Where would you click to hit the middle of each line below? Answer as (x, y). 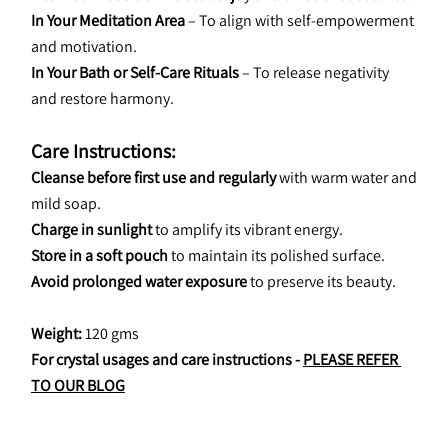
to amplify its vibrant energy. (247, 229)
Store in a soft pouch (99, 255)
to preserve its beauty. (321, 281)
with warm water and (346, 177)
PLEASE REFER (350, 359)
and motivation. (84, 46)
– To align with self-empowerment (299, 20)
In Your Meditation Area (108, 20)
